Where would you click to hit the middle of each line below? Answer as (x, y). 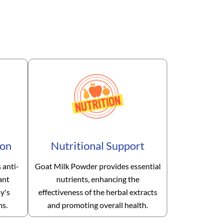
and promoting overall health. (98, 205)
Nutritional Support (98, 146)
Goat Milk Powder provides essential (98, 166)
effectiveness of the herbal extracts (98, 192)
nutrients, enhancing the (98, 179)
